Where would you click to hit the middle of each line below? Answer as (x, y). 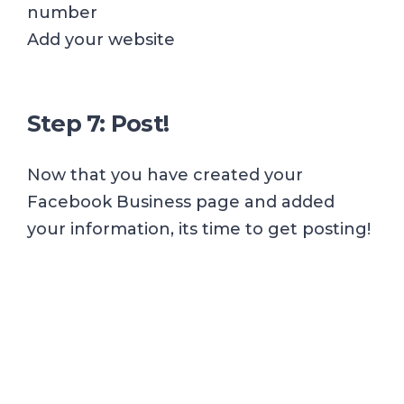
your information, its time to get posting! (199, 229)
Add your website (101, 40)
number (62, 13)
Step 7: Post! (98, 124)
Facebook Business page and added (181, 202)
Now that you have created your (165, 174)
